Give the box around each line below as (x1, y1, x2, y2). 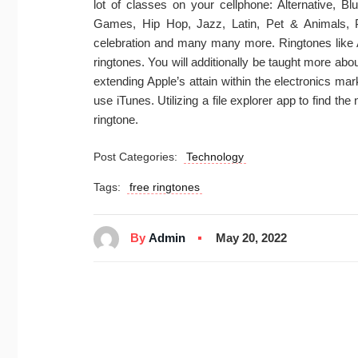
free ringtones (129, 181, 200, 193)
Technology (185, 150, 244, 163)
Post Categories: (93, 150, 184, 163)
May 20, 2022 (216, 231, 287, 245)
